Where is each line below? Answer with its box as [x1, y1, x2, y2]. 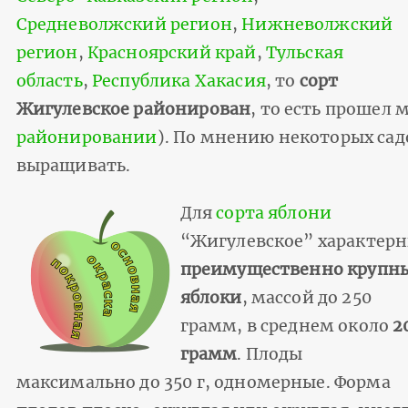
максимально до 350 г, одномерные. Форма [15, 372, 391, 393]
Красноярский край [87, 42, 257, 63]
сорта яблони [216, 202, 332, 223]
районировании [15, 127, 158, 148]
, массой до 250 [241, 287, 372, 308]
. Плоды [237, 343, 303, 364]
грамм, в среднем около [179, 315, 393, 336]
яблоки [179, 287, 242, 308]
